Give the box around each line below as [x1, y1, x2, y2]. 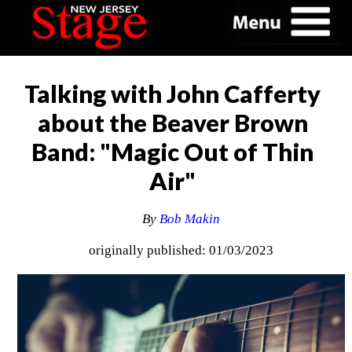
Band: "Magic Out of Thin [31, 137, 314, 167]
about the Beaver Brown [37, 108, 308, 137]
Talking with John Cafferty [24, 79, 321, 108]
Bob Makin [159, 211, 221, 227]
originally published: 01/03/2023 [89, 243, 274, 258]
